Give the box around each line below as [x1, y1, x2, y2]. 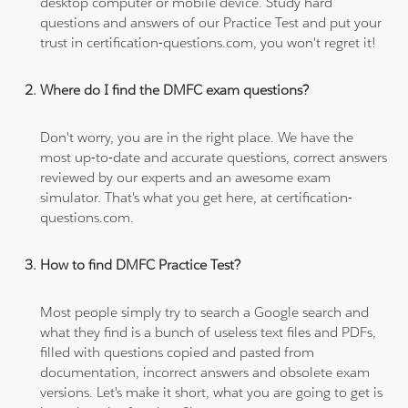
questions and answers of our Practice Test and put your [40, 13, 382, 31]
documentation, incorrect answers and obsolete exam [40, 362, 371, 381]
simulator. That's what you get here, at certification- [40, 188, 353, 206]
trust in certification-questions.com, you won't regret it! [40, 33, 377, 51]
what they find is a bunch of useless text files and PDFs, [40, 322, 377, 341]
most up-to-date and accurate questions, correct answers [40, 148, 388, 166]
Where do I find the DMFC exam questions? [40, 80, 310, 98]
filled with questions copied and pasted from [40, 342, 315, 361]
